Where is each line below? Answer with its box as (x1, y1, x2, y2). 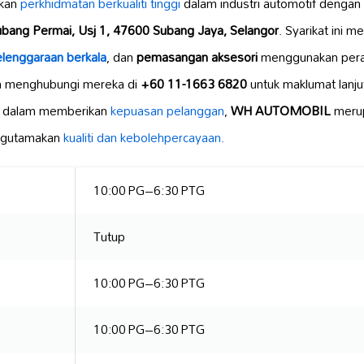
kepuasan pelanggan (110, 97, 224, 123)
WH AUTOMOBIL (231, 97, 331, 123)
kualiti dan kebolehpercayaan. (63, 123, 224, 150)
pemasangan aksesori (136, 43, 258, 70)
